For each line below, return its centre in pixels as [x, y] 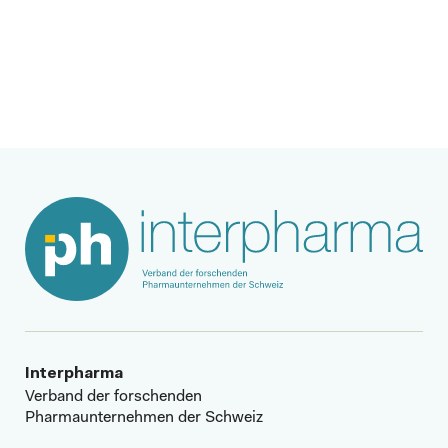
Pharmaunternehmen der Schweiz [144, 417]
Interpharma [74, 373]
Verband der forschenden [120, 396]
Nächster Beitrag [213, 65]
